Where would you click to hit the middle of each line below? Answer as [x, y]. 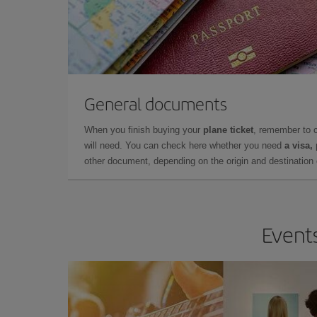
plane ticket [228, 129]
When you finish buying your [144, 129]
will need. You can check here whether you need [184, 145]
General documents [156, 103]
